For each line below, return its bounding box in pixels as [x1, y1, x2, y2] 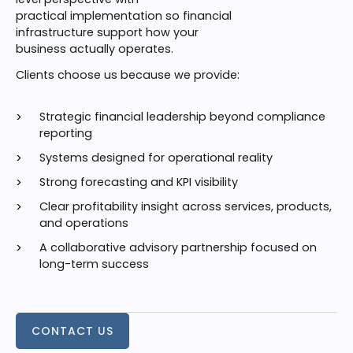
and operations [39, 215, 128, 231]
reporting [39, 125, 92, 141]
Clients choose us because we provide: [16, 67, 240, 83]
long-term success [39, 256, 149, 272]
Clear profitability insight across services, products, [39, 199, 332, 214]
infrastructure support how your [16, 24, 199, 40]
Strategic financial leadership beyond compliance [39, 109, 325, 124]
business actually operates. [16, 41, 173, 57]
